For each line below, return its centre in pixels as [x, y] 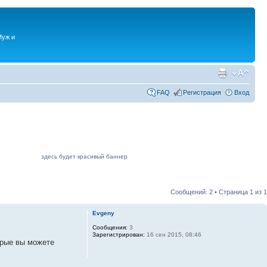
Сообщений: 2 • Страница [210, 192]
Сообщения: [110, 227]
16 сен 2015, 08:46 [173, 234]
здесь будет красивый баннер [84, 156]
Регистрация [202, 92]
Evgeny [103, 213]
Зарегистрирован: [118, 234]
